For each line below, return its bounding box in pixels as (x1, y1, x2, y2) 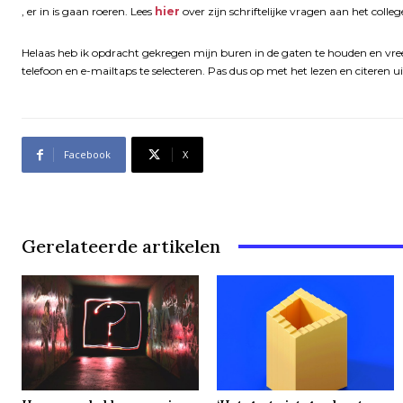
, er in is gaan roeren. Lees (22, 4, 155, 19)
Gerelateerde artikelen (22, 235, 220, 258)
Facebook (64, 148, 111, 162)
